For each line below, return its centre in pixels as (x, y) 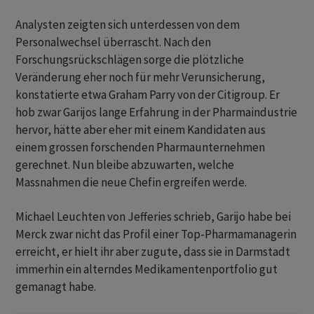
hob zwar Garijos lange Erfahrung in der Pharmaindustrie (156, 112)
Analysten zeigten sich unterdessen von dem (128, 25)
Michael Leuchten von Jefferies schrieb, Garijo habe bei (153, 217)
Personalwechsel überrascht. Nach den (113, 42)
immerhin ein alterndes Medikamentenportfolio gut (146, 269)
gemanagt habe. (56, 287)
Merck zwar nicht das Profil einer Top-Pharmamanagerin (156, 234)
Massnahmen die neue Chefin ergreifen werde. (131, 182)
